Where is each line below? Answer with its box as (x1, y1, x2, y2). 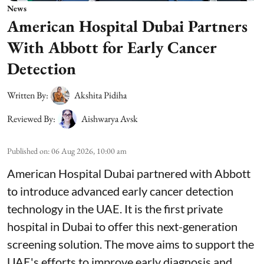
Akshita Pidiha (74, 88, 127, 101)
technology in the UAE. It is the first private (7, 201, 223, 216)
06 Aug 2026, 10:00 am (51, 145, 127, 156)
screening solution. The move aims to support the (7, 236, 254, 251)
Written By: (7, 88, 48, 101)
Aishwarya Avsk (81, 112, 138, 125)
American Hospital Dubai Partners (7, 15, 247, 37)
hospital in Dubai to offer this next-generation (7, 219, 237, 233)
